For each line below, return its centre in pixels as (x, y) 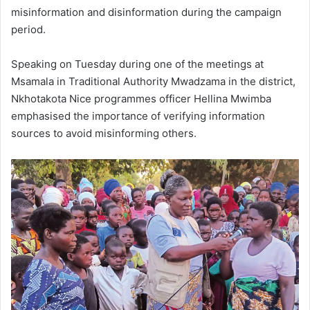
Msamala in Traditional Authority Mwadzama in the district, (153, 81)
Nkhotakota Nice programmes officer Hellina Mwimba (141, 98)
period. (28, 29)
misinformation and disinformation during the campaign (146, 12)
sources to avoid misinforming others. (104, 133)
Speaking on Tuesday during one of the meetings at (137, 64)
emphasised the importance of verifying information (138, 116)
